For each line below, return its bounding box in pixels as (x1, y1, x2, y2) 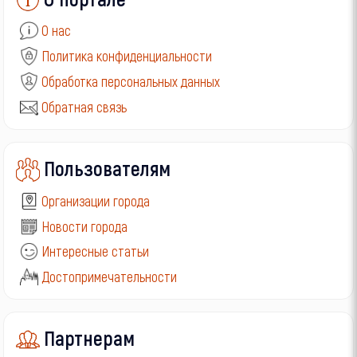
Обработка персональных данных (41, 73, 221, 91)
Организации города (41, 191, 151, 210)
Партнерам (44, 325, 135, 351)
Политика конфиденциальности (41, 47, 213, 65)
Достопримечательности (41, 268, 178, 286)
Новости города (41, 217, 128, 235)
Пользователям (44, 155, 171, 180)
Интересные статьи (41, 242, 150, 261)
